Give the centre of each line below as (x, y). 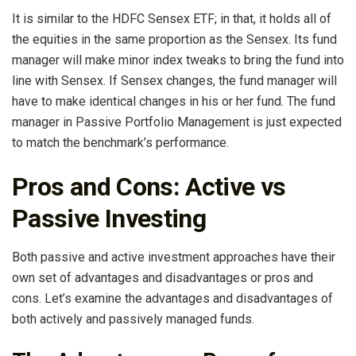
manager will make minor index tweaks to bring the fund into (178, 60)
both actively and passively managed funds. (133, 319)
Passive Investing (109, 218)
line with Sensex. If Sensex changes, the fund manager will (174, 81)
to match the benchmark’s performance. (120, 143)
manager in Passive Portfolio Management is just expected (177, 122)
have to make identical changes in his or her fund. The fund (174, 102)
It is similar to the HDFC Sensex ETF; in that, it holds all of (172, 19)
